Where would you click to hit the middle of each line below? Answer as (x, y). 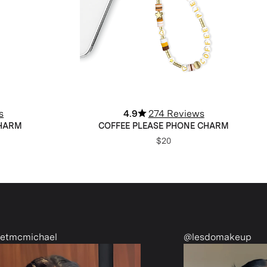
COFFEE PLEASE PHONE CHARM (164, 125)
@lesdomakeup (133, 237)
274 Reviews (176, 113)
